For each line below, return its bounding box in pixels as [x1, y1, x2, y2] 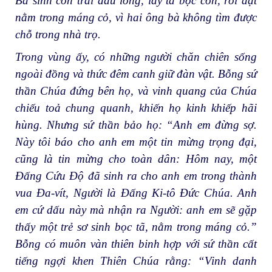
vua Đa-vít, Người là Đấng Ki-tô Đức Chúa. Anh [15, 186, 257, 200]
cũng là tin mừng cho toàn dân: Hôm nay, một [15, 152, 257, 166]
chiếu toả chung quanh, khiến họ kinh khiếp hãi [15, 101, 257, 115]
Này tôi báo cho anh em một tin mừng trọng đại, [15, 135, 257, 149]
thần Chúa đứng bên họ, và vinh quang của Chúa [15, 84, 257, 98]
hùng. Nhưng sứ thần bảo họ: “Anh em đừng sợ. [15, 118, 257, 132]
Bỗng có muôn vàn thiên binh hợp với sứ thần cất [15, 237, 257, 251]
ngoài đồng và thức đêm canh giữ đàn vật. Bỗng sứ [15, 67, 257, 81]
